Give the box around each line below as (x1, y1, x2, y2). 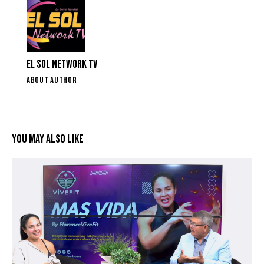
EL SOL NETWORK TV (27, 58, 97, 72)
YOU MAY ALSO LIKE (12, 131, 84, 146)
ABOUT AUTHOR (27, 75, 77, 87)
